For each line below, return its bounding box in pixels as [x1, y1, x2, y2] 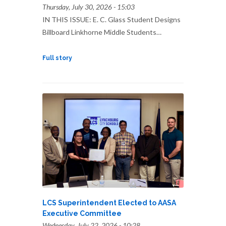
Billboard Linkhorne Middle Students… [42, 27, 161, 36]
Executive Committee [42, 209, 122, 217]
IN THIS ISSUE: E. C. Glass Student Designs [42, 15, 181, 24]
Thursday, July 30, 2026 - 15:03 [42, 2, 135, 11]
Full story [42, 54, 72, 62]
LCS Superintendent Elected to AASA [42, 198, 176, 207]
